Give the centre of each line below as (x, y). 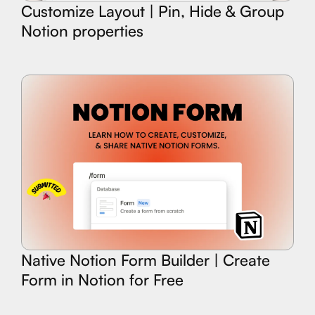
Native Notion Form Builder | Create (146, 260)
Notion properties (82, 30)
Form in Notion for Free (102, 280)
